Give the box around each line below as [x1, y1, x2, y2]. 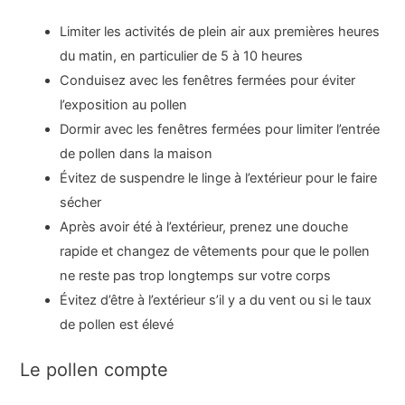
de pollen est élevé [60, 316, 174, 333]
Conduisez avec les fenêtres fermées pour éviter [60, 71, 356, 89]
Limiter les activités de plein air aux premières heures [60, 23, 381, 40]
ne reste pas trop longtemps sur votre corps [60, 267, 332, 284]
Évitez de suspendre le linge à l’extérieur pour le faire [60, 169, 378, 186]
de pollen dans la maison [60, 145, 213, 162]
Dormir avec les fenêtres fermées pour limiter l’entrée [60, 120, 381, 137]
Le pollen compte [20, 358, 169, 381]
